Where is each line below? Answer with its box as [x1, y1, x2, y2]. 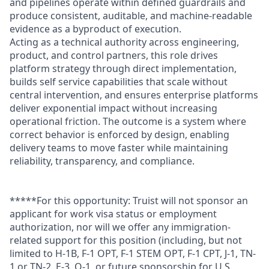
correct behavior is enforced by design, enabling [10, 128, 229, 141]
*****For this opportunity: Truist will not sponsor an [10, 194, 248, 207]
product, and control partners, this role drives [10, 49, 218, 62]
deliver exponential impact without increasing [10, 101, 217, 115]
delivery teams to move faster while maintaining [10, 141, 228, 154]
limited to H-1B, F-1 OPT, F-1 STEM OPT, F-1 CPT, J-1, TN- [10, 247, 256, 260]
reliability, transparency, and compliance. [10, 154, 195, 168]
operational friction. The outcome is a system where [10, 115, 246, 128]
